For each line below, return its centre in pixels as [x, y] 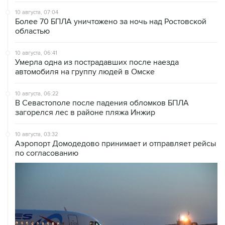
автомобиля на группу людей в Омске [85, 51]
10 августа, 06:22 [37, 73]
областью [32, 10]
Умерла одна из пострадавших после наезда [97, 41]
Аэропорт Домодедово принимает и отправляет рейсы [116, 123]
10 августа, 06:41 [36, 32]
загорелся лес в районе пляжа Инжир [85, 92]
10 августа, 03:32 [36, 114]
